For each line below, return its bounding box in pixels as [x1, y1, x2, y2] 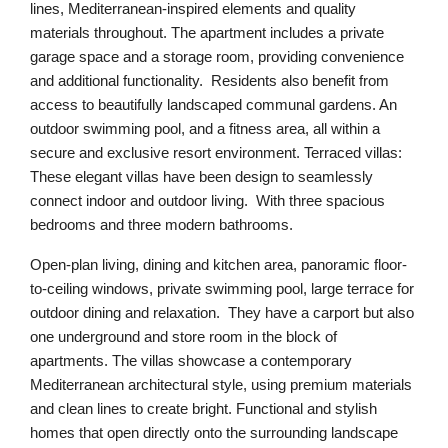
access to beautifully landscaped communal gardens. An [30, 96, 397, 113]
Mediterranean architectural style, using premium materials [30, 376, 412, 393]
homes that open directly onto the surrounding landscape [30, 424, 398, 441]
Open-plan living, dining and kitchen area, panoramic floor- [30, 256, 407, 273]
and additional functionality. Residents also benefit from [30, 72, 389, 89]
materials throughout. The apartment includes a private [30, 24, 384, 41]
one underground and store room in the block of [30, 328, 337, 345]
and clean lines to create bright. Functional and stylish [30, 400, 377, 417]
